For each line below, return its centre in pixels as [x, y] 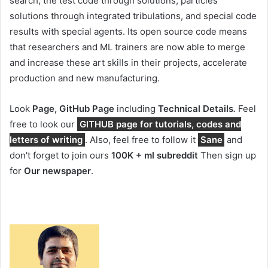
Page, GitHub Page [74, 109]
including [136, 109]
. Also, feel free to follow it [141, 140]
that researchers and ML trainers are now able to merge [127, 47]
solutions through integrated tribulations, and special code [133, 16]
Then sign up [227, 156]
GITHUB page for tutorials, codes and [160, 124]
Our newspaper [57, 171]
